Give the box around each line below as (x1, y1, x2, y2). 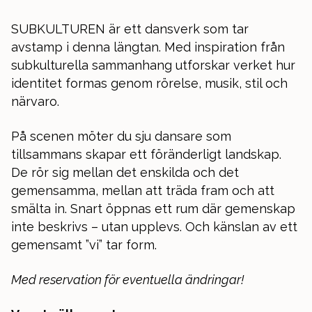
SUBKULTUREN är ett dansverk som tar (11, 21, 249, 36)
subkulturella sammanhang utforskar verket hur (11, 57, 295, 72)
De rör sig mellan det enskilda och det (11, 164, 239, 180)
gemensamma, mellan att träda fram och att (11, 182, 274, 198)
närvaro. (11, 93, 59, 109)
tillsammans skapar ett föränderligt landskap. (11, 146, 281, 162)
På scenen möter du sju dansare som (11, 128, 231, 143)
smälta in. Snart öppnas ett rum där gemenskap (11, 201, 295, 216)
